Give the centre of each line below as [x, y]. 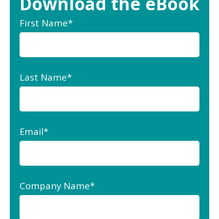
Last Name [43, 77]
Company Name [55, 186]
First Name [44, 23]
